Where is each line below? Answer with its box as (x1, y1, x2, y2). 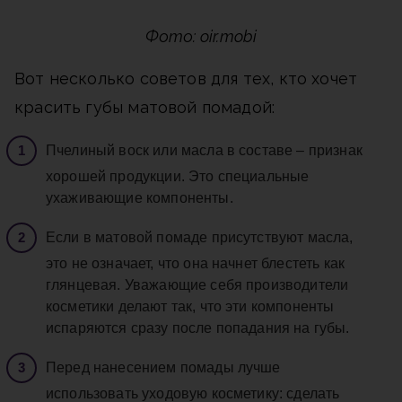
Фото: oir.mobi (144, 27, 258, 47)
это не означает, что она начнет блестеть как (46, 256, 345, 272)
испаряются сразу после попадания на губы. (46, 320, 350, 336)
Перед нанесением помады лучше (46, 360, 281, 376)
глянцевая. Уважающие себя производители (46, 277, 349, 293)
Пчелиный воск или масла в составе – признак (46, 143, 363, 159)
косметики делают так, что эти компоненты (46, 299, 335, 315)
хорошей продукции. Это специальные (46, 169, 310, 185)
